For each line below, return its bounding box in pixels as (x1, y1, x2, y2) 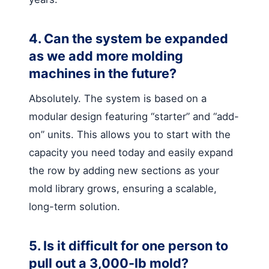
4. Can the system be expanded (29, 30, 228, 46)
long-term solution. (29, 200, 120, 213)
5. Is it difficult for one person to (29, 237, 228, 253)
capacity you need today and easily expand (29, 146, 233, 159)
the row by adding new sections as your (29, 164, 219, 177)
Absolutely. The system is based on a (29, 92, 207, 104)
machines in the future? (29, 65, 177, 81)
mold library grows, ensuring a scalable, (29, 182, 217, 195)
